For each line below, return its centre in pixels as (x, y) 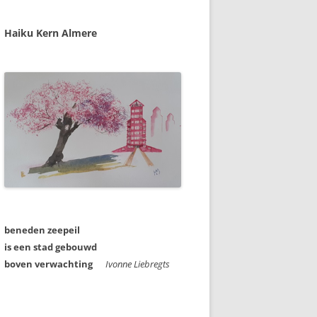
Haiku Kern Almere (51, 33)
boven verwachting (53, 264)
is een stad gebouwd (51, 247)
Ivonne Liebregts (138, 264)
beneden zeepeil (42, 230)
